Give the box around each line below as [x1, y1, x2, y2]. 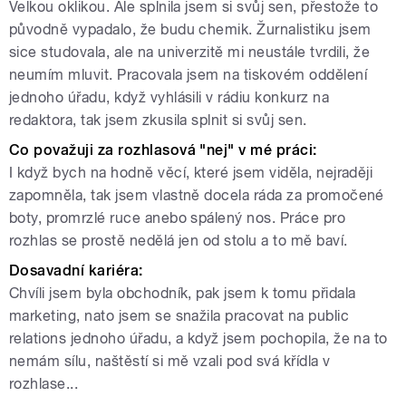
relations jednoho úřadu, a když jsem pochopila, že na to [9, 329, 388, 347]
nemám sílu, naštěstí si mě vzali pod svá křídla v [9, 352, 331, 370]
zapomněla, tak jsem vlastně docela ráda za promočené [9, 186, 384, 204]
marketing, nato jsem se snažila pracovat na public [9, 306, 350, 324]
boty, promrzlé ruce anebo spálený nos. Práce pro [9, 208, 346, 227]
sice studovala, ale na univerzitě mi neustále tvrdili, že [9, 43, 371, 61]
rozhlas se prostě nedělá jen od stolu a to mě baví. [9, 231, 348, 249]
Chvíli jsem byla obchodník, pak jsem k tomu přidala [9, 284, 356, 302]
